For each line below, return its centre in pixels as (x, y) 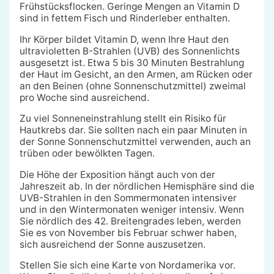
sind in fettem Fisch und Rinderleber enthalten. (124, 18)
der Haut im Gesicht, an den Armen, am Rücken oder (136, 74)
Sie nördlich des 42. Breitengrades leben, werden (130, 221)
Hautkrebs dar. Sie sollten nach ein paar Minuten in (133, 130)
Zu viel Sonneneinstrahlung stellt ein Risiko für (123, 119)
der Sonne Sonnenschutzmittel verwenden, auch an (135, 142)
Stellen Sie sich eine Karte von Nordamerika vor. (127, 265)
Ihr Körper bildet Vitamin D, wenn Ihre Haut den (124, 39)
